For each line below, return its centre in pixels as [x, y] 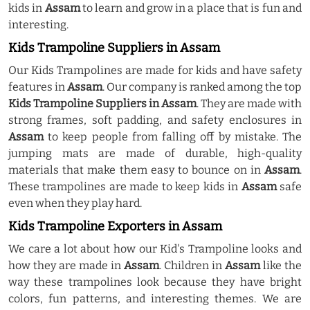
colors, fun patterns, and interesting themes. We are [155, 299]
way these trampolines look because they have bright [155, 282]
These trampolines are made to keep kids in [125, 186]
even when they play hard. [75, 203]
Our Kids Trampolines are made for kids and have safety [155, 70]
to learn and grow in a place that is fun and [191, 8]
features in [38, 87]
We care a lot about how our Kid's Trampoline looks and [155, 249]
